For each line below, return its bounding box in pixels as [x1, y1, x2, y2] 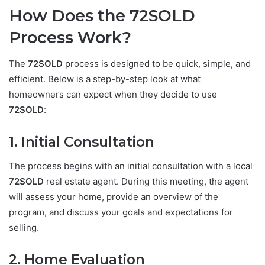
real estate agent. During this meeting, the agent [44, 175, 248, 187]
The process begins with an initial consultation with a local [9, 160, 253, 172]
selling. [9, 221, 39, 233]
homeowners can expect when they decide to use [9, 89, 217, 101]
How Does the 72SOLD [9, 5, 195, 25]
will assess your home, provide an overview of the [9, 190, 218, 202]
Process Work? [9, 27, 131, 47]
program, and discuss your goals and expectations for [9, 206, 233, 218]
